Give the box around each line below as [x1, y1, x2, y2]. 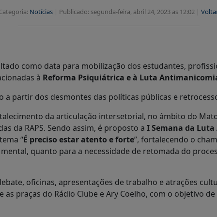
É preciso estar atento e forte [23, 134, 134, 145]
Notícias [30, 7, 53, 16]
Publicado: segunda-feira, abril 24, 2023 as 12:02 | [59, 7, 201, 16]
